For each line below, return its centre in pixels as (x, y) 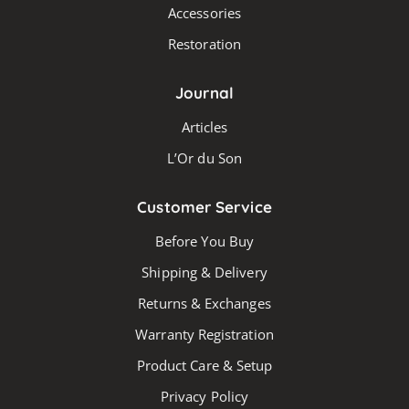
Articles (204, 126)
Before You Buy (204, 241)
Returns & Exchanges (204, 303)
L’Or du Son (204, 157)
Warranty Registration (204, 334)
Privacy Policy (204, 396)
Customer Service (204, 206)
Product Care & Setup (204, 365)
